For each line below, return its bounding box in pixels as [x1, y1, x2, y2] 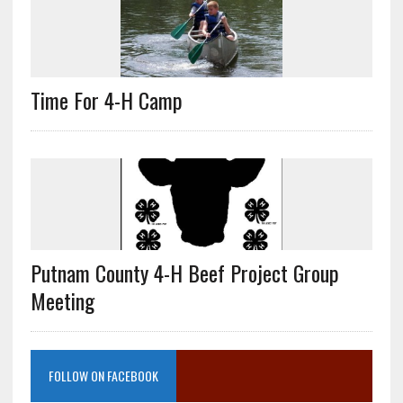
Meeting [30, 283, 94, 317]
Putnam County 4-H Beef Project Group [30, 255, 339, 289]
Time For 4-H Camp [30, 84, 183, 117]
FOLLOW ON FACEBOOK [48, 365, 158, 385]
